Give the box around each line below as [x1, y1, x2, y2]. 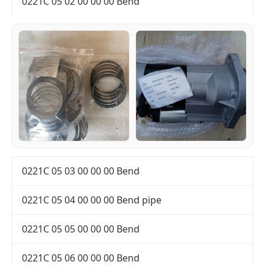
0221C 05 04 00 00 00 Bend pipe [22, 193, 161, 207]
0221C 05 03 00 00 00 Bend [22, 164, 140, 178]
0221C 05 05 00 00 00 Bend [22, 222, 140, 236]
